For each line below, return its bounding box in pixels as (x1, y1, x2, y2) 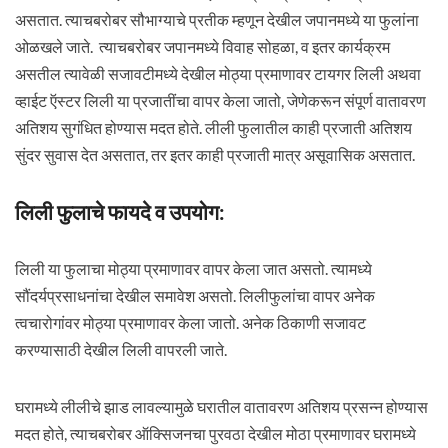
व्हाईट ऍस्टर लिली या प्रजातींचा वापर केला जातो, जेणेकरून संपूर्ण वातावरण (14, 91, 426, 110)
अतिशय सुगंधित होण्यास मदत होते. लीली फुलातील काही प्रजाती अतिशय (14, 118, 412, 137)
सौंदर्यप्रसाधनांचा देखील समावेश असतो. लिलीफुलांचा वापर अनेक (14, 286, 375, 305)
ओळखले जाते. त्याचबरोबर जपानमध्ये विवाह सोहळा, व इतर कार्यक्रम (14, 37, 390, 56)
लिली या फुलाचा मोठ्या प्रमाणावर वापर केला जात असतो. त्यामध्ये (14, 259, 372, 278)
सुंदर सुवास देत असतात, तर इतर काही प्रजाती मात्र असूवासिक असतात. (14, 145, 415, 164)
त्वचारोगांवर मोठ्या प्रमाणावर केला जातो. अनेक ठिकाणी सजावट (14, 313, 366, 332)
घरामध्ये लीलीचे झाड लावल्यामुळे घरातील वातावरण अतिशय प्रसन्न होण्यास (14, 397, 428, 416)
